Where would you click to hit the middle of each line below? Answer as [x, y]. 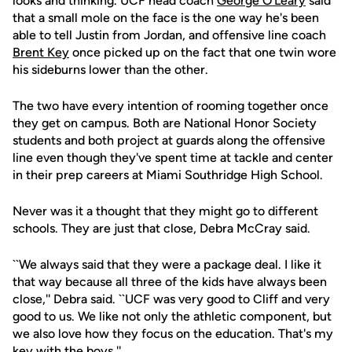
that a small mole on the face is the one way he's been [166, 18]
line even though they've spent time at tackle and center [173, 158]
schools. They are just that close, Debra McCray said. [161, 228]
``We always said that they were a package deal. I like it [167, 264]
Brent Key [41, 52]
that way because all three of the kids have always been [170, 282]
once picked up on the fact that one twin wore [203, 52]
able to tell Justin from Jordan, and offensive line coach [169, 35]
